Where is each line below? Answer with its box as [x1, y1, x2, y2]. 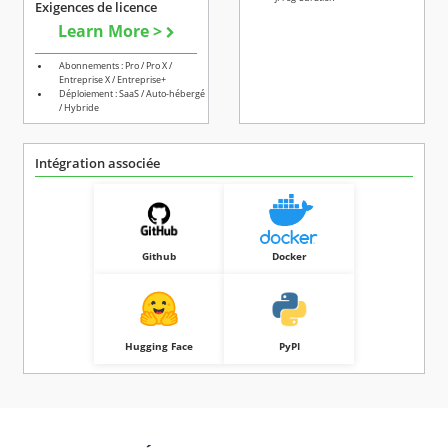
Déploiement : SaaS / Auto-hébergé [59, 87, 205, 101]
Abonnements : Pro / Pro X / [59, 59, 172, 73]
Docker [271, 249, 307, 264]
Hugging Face [125, 339, 193, 354]
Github [142, 249, 176, 264]
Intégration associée [35, 153, 160, 172]
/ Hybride [59, 101, 99, 115]
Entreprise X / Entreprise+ [59, 73, 166, 87]
